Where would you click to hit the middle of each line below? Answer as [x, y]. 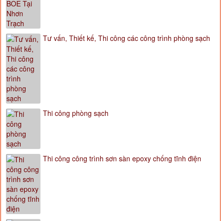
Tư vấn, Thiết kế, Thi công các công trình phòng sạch [127, 38]
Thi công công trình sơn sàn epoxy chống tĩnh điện [122, 159]
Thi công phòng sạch [76, 113]
